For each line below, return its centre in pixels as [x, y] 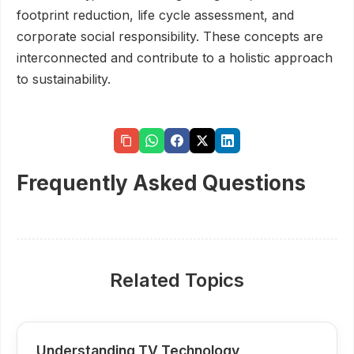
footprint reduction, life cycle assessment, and [155, 15]
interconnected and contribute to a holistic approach [175, 58]
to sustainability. [64, 79]
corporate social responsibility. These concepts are [170, 36]
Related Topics [177, 280]
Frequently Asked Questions [161, 183]
